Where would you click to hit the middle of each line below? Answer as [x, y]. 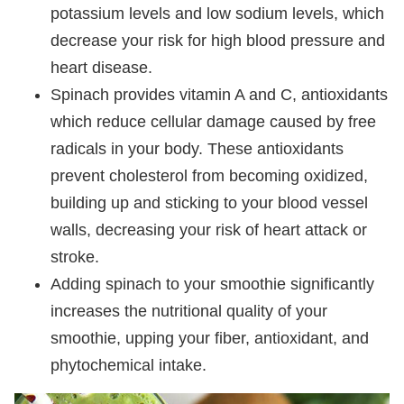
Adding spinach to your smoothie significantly [212, 284]
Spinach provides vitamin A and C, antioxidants [219, 94]
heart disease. [101, 67]
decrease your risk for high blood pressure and [218, 40]
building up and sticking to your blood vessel [209, 202]
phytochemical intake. [129, 365]
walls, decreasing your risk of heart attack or [209, 230]
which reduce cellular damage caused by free [213, 121]
